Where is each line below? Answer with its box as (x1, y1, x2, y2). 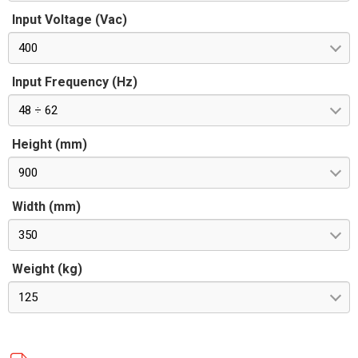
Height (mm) (12, 137, 87, 152)
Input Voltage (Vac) (12, 12, 127, 27)
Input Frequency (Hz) (12, 74, 137, 89)
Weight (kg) (12, 261, 82, 276)
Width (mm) (12, 199, 81, 214)
